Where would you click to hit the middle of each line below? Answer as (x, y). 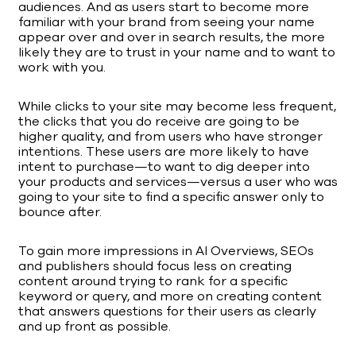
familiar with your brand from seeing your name (166, 23)
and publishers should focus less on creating (155, 267)
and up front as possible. (95, 327)
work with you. (62, 68)
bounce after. (60, 213)
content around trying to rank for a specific (153, 282)
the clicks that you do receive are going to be (159, 122)
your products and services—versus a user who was (178, 182)
